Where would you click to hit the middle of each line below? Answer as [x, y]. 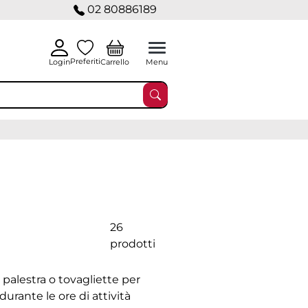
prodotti [132, 244]
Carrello [115, 62]
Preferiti [85, 61]
